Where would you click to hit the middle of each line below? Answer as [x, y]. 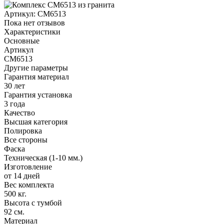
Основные [22, 40]
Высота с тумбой [33, 202]
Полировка [23, 130]
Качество [19, 112]
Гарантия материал [36, 76]
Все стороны [26, 139]
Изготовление [28, 166]
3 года [14, 103]
